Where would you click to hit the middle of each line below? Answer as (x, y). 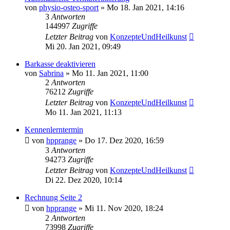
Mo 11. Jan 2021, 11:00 (110, 73)
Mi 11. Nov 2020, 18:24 (124, 208)
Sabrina (51, 73)
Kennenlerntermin (54, 129)
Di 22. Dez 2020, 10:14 (84, 180)
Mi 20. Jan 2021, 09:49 (83, 46)
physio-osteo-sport (69, 7)
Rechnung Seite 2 (53, 197)
